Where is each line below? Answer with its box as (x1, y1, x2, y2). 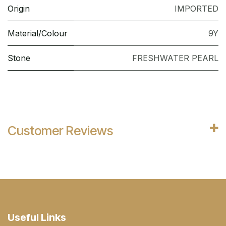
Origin (8, 4, 30, 14)
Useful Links (8, 211, 66, 223)
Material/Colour (8, 28, 68, 39)
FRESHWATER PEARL (132, 53, 218, 64)
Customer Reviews (8, 123, 113, 139)
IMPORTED (175, 4, 218, 14)
